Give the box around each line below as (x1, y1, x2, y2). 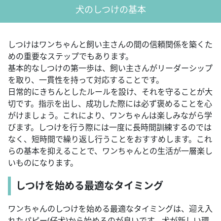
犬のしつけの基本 (75, 3, 146, 16)
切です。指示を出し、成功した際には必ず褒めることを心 (8, 98, 212, 110)
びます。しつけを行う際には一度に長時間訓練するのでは (8, 122, 212, 133)
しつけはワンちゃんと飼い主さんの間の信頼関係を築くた (8, 39, 213, 50)
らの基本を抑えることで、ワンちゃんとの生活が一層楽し (8, 146, 213, 157)
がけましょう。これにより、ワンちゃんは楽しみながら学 (8, 110, 212, 121)
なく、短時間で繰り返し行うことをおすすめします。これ (8, 134, 212, 145)
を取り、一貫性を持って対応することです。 (8, 74, 164, 86)
